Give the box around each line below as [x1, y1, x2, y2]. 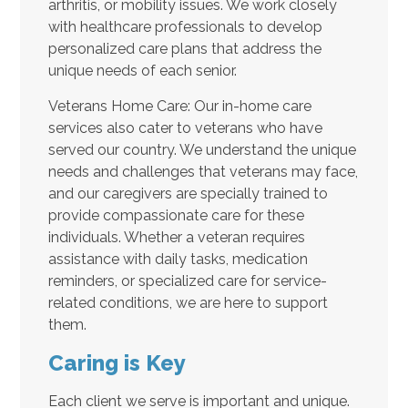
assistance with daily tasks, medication [47, 250, 308, 268]
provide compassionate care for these [47, 206, 304, 224]
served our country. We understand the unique [47, 140, 356, 158]
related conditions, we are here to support [47, 293, 328, 311]
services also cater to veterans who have [47, 118, 322, 137]
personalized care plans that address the [47, 39, 321, 57]
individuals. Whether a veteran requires [47, 228, 305, 246]
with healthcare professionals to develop [47, 17, 322, 36]
